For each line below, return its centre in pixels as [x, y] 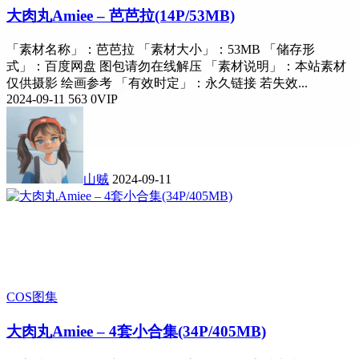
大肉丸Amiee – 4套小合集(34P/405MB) [136, 332]
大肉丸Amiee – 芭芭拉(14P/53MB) [121, 16]
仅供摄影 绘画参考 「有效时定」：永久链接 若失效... [157, 83]
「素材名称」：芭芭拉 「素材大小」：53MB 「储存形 [161, 50]
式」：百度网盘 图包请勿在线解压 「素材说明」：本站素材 [176, 67]
